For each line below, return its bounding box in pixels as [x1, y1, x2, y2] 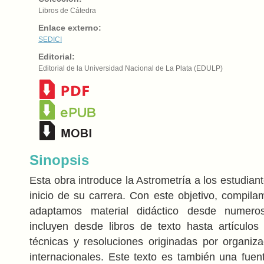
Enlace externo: [38, 22, 101, 32]
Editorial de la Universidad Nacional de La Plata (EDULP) [38, 64, 223, 72]
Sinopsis [29, 151, 89, 168]
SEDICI [38, 35, 62, 44]
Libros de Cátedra [38, 6, 96, 15]
